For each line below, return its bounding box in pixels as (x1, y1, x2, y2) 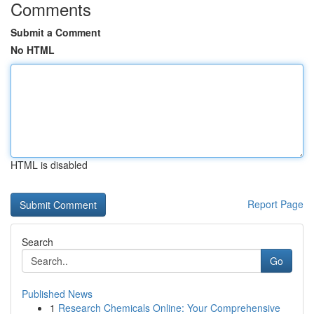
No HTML (11, 43, 55, 57)
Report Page (247, 197, 303, 211)
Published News (22, 287, 93, 301)
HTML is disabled (11, 158, 88, 172)
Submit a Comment (11, 25, 101, 39)
